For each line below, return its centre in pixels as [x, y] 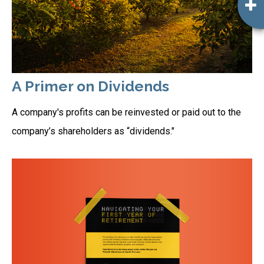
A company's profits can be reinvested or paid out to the [126, 112]
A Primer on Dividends [90, 86]
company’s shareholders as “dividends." [93, 131]
